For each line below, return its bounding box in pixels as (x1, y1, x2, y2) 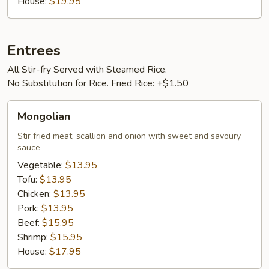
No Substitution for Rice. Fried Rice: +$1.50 (7, 77, 189, 90)
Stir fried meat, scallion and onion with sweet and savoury (17, 130, 241, 142)
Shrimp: (17, 231, 50, 244)
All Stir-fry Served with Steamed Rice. (7, 63, 167, 76)
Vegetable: (17, 159, 65, 172)
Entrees (7, 41, 61, 60)
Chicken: (17, 187, 53, 201)
